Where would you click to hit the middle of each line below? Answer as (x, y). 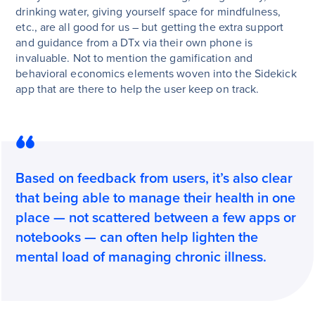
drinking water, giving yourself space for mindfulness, (148, 12)
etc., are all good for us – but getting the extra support (150, 28)
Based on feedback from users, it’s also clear (154, 179)
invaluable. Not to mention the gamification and (134, 59)
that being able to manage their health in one (156, 199)
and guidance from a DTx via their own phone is (134, 43)
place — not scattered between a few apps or (156, 218)
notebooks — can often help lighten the (137, 238)
